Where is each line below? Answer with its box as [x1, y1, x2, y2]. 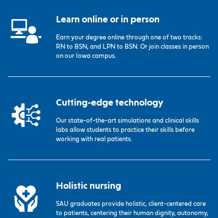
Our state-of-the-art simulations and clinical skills [56, 117, 200, 124]
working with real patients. [56, 136, 133, 143]
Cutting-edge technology [56, 96, 163, 108]
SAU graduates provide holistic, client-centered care [56, 200, 206, 207]
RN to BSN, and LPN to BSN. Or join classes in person [56, 43, 209, 50]
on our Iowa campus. [56, 53, 117, 59]
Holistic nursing [56, 180, 122, 191]
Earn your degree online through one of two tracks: [56, 34, 203, 41]
